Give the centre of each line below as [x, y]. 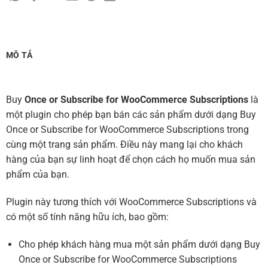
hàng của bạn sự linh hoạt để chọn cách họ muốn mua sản [131, 160]
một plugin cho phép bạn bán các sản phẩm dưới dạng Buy [131, 115]
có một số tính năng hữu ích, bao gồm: [87, 217]
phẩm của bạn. [38, 175]
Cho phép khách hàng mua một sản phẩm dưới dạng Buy [139, 244]
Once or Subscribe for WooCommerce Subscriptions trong [127, 130]
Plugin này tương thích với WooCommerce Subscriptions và [131, 202]
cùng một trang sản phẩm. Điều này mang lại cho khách [124, 145]
